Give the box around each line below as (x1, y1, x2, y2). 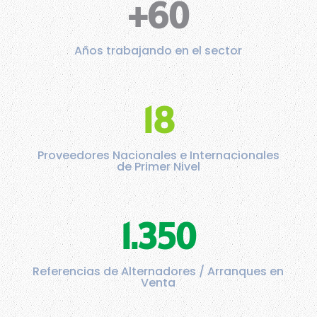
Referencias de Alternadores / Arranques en (33, 263, 284, 280)
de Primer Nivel (116, 158, 200, 175)
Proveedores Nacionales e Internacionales (37, 147, 279, 164)
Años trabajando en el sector (74, 42, 243, 59)
